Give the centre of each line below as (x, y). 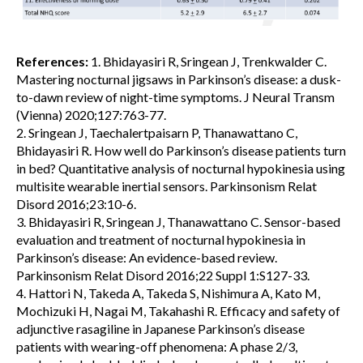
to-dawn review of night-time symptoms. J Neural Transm (175, 96)
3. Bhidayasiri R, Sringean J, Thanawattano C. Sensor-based (178, 221)
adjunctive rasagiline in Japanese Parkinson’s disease (160, 328)
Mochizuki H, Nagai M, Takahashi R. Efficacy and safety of (178, 310)
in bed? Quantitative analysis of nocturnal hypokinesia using (181, 168)
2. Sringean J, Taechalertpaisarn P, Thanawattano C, (157, 132)
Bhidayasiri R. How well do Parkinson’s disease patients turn (181, 150)
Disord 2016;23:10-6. (76, 203)
